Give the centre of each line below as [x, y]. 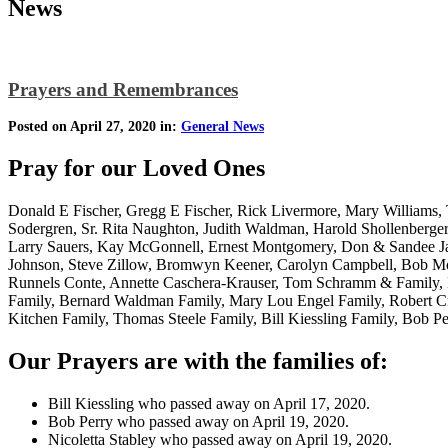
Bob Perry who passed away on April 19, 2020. [198, 421]
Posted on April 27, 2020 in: [94, 127]
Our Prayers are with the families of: [198, 360]
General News [222, 127]
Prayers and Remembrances [123, 89]
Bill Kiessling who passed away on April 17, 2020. [209, 403]
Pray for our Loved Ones [136, 168]
